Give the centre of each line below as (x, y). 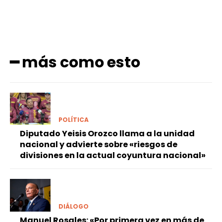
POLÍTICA (73, 120)
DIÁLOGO (73, 206)
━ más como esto (75, 63)
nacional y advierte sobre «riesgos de (99, 145)
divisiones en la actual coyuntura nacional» (113, 156)
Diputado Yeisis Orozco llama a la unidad (107, 134)
